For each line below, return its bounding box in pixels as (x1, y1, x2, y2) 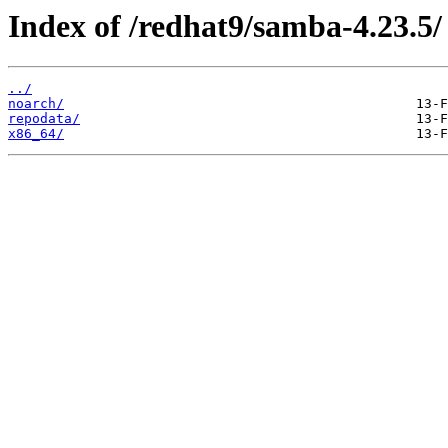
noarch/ (8, 96, 64, 112)
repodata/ (8, 111, 80, 127)
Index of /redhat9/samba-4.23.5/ (8, 8, 442, 44)
